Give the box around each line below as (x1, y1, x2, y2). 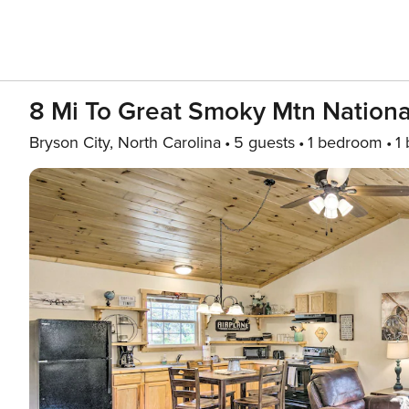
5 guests (234, 132, 295, 152)
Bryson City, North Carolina (29, 132, 221, 152)
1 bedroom (308, 132, 383, 152)
